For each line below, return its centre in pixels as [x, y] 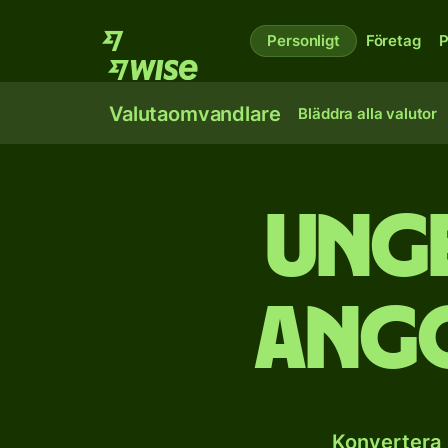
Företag [393, 40]
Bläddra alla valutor [368, 113]
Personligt [303, 40]
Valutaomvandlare [195, 114]
